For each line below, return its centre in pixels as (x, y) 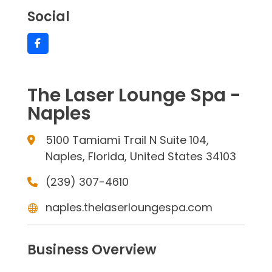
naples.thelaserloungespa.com (129, 207)
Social (48, 17)
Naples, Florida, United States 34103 (141, 156)
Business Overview (92, 250)
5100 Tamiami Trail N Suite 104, (127, 140)
